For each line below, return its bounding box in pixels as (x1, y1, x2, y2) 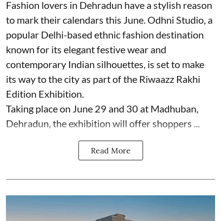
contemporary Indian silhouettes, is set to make (6, 58, 204, 71)
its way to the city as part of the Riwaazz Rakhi (6, 73, 200, 85)
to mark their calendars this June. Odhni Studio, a (6, 14, 213, 26)
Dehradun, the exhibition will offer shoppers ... (6, 117, 200, 130)
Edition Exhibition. (6, 88, 84, 100)
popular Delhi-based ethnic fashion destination (6, 29, 204, 41)
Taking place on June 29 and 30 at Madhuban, (6, 103, 198, 115)
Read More (90, 146, 131, 156)
